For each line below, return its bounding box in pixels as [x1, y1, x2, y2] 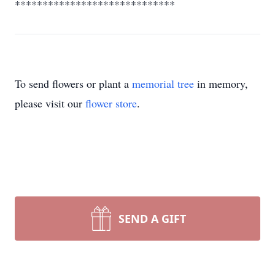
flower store [85, 96, 137, 110]
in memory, [194, 76, 248, 91]
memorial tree [132, 76, 194, 91]
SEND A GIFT [118, 211, 186, 226]
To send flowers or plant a [15, 76, 132, 91]
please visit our [15, 96, 85, 110]
